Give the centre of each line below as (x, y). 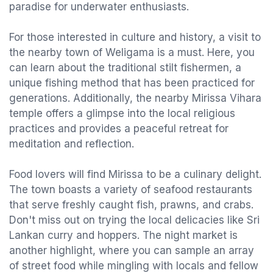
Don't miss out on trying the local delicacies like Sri (134, 220)
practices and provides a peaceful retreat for (119, 129)
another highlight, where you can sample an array (132, 250)
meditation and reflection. (72, 144)
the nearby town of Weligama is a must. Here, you (132, 52)
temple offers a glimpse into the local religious (122, 113)
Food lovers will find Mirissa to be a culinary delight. (135, 174)
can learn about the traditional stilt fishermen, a (125, 68)
